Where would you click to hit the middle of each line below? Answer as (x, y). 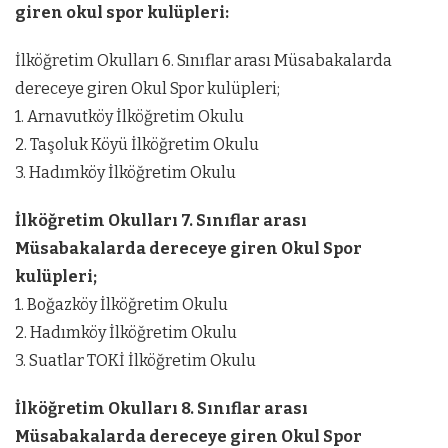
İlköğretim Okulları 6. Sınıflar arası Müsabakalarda (203, 60)
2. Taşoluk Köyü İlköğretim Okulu (137, 144)
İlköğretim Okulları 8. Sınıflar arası (161, 408)
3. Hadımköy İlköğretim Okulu (125, 172)
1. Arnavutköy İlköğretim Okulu (129, 116)
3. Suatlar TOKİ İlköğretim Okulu (135, 360)
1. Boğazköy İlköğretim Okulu (121, 304)
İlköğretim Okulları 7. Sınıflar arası (161, 220)
